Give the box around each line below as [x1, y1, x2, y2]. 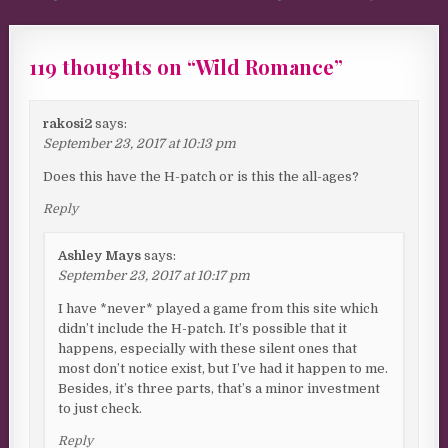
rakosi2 [43, 115, 93, 131]
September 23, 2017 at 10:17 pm [58, 267, 251, 283]
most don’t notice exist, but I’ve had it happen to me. [58, 360, 389, 376]
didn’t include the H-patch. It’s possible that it [58, 320, 348, 336]
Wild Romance [196, 52, 335, 80]
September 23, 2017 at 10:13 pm [43, 135, 237, 151]
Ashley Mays [58, 247, 142, 263]
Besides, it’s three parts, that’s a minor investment [58, 380, 381, 396]
